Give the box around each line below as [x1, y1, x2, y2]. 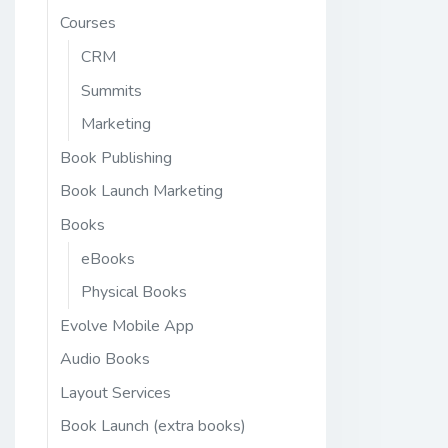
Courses [60, 12, 116, 35]
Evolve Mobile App [60, 314, 194, 337]
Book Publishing [60, 146, 172, 169]
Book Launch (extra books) [60, 415, 246, 438]
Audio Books [60, 348, 150, 371]
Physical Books [81, 281, 187, 304]
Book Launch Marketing [60, 180, 223, 203]
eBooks [81, 247, 135, 270]
